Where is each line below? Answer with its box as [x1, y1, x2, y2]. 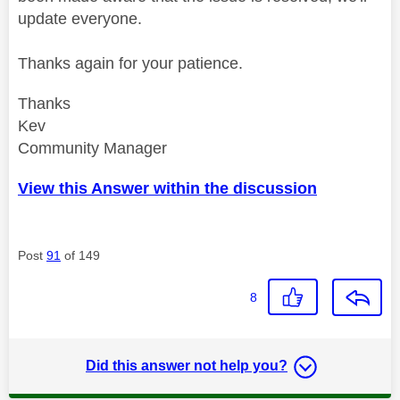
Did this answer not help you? [86, 357, 287, 373]
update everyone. [18, 9, 142, 28]
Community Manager [18, 138, 167, 157]
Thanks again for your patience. [18, 54, 243, 72]
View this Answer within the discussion [18, 179, 317, 197]
